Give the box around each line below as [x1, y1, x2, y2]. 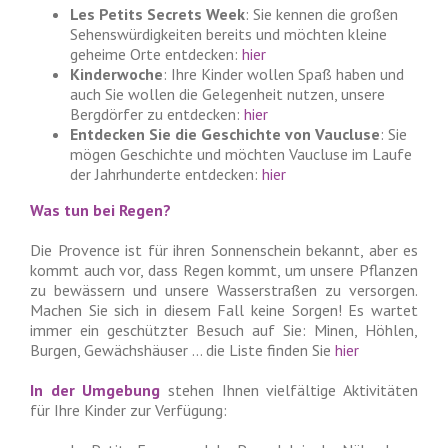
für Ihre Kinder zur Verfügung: [30, 400, 227, 420]
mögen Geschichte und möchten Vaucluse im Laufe [70, 144, 412, 164]
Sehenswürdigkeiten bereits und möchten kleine [70, 24, 387, 44]
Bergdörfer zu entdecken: [70, 104, 244, 124]
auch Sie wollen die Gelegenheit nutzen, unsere [70, 84, 385, 104]
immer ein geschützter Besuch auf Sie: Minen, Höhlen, [30, 320, 418, 340]
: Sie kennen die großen [245, 4, 398, 24]
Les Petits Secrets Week [70, 4, 245, 24]
